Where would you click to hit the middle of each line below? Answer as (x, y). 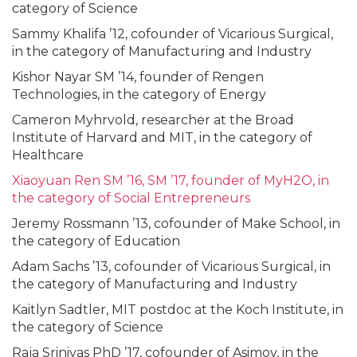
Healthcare (48, 155)
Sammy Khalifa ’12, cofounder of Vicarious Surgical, (173, 33)
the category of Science (88, 327)
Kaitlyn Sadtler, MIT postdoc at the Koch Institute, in (178, 309)
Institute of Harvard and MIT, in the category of (162, 137)
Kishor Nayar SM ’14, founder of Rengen (138, 76)
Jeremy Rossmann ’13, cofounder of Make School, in (176, 223)
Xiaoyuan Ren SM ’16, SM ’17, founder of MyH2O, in (171, 180)
